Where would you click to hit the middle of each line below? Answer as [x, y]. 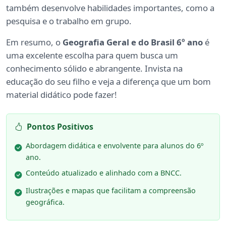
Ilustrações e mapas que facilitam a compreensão [111, 191]
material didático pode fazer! [62, 95]
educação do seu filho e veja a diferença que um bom [108, 82]
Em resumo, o [34, 42]
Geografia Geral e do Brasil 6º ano [133, 42]
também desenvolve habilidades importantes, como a [110, 8]
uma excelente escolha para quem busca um [92, 55]
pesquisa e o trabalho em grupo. [69, 21]
